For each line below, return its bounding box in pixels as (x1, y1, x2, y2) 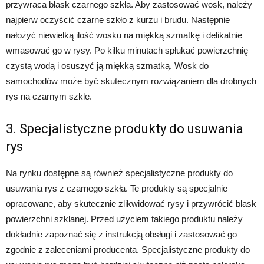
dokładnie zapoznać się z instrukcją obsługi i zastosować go (6, 229, 237, 239)
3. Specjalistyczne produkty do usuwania (6, 121, 243, 136)
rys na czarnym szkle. (6, 91, 92, 101)
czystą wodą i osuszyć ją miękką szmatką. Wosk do (6, 60, 209, 71)
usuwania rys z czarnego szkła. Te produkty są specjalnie (6, 183, 227, 193)
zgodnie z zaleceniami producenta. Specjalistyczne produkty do (6, 244, 250, 255)
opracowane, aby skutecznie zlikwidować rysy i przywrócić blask (6, 198, 256, 209)
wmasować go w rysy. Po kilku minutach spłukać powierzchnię (6, 45, 248, 55)
